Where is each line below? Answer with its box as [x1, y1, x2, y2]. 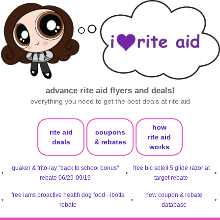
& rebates [94, 137, 126, 146]
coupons [95, 128, 125, 136]
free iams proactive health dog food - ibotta [11, 191, 125, 198]
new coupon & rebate [145, 191, 202, 198]
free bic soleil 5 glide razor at [133, 164, 210, 171]
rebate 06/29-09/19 [39, 174, 91, 181]
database [161, 201, 187, 208]
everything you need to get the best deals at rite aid [30, 97, 190, 106]
